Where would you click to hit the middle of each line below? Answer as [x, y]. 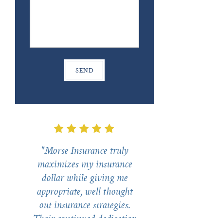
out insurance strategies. [84, 206]
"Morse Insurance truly [84, 152]
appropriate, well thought [84, 192]
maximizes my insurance [84, 165]
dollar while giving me [84, 179]
